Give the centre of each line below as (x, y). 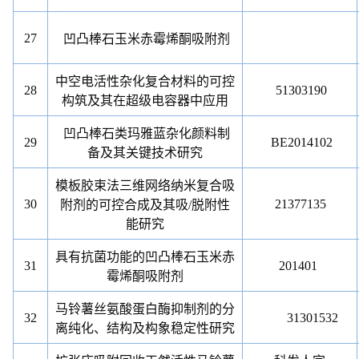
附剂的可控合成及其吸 (125, 205)
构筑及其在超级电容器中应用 (145, 101)
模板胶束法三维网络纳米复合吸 (145, 186)
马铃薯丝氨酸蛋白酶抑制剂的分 (145, 309)
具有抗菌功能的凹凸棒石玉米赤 (145, 257)
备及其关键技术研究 (145, 153)
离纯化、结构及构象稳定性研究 (145, 328)
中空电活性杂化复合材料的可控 (145, 81)
